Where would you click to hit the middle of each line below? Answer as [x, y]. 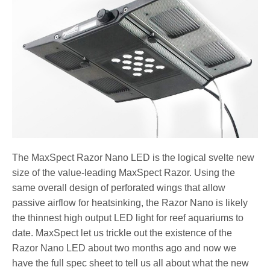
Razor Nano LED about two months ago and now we [124, 248]
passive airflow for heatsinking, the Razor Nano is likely [130, 202]
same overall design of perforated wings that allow [119, 187]
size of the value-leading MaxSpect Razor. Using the [124, 172]
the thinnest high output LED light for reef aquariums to [128, 218]
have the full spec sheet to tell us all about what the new [131, 263]
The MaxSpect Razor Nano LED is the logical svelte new [133, 157]
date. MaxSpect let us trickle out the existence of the [122, 233]
